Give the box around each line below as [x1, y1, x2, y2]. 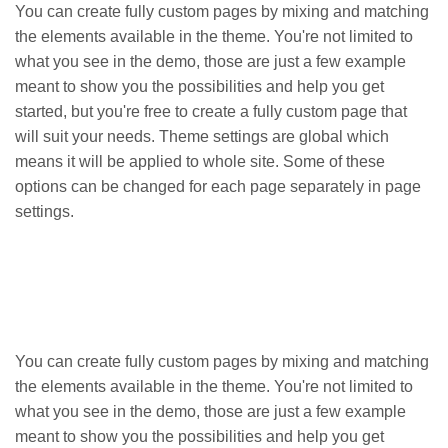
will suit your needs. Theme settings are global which [15, 128, 389, 145]
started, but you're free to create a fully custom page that [15, 103, 407, 120]
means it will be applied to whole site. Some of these [15, 153, 385, 170]
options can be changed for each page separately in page [15, 178, 421, 195]
